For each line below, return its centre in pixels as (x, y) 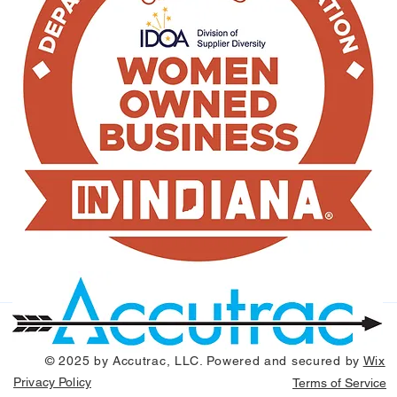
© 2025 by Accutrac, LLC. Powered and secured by (204, 361)
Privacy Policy (52, 382)
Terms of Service (339, 383)
